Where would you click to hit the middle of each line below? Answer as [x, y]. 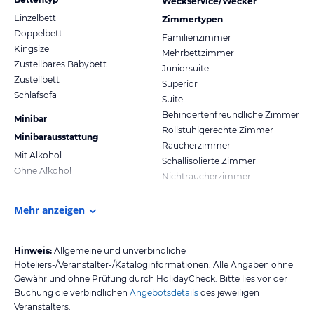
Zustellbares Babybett [60, 64]
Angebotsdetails [164, 293]
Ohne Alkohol [43, 171]
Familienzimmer [197, 38]
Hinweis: [33, 251]
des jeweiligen [229, 293]
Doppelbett [38, 34]
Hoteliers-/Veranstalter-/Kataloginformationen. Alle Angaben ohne [153, 265]
